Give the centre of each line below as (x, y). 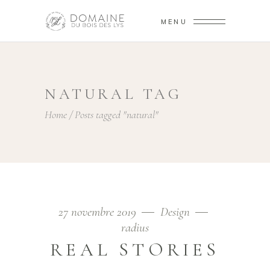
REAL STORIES (135, 250)
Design (175, 212)
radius (135, 228)
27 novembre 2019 (99, 212)
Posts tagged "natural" (117, 114)
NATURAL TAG (113, 94)
